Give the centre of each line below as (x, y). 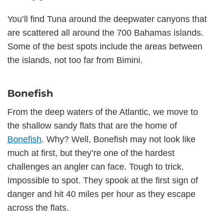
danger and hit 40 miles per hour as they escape (101, 194)
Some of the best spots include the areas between (105, 46)
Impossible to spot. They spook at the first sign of (103, 180)
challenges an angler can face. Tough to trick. (96, 166)
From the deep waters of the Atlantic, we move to (103, 112)
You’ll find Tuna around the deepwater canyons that (107, 19)
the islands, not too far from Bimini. (75, 60)
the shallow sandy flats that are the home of (92, 125)
